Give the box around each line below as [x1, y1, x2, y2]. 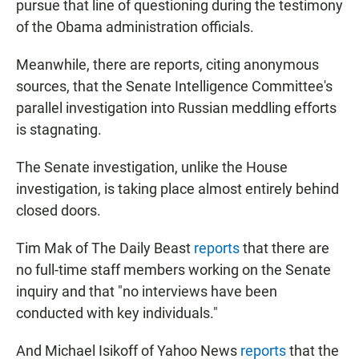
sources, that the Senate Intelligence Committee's [16, 78, 333, 95]
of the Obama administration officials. [16, 18, 254, 36]
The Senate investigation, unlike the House [16, 159, 288, 176]
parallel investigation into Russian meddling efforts [16, 99, 337, 117]
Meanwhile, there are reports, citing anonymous [16, 56, 319, 74]
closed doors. [16, 202, 101, 220]
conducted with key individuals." [16, 305, 218, 322]
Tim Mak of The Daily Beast [16, 240, 194, 257]
